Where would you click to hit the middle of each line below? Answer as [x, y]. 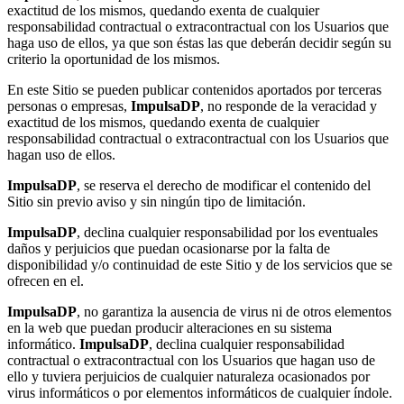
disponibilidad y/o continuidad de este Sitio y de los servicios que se [200, 265]
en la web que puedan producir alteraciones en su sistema [170, 328]
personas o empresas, [69, 106]
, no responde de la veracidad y [289, 106]
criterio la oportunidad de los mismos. [114, 60]
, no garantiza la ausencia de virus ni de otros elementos [234, 312]
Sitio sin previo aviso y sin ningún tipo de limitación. [156, 202]
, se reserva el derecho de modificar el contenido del [224, 186]
